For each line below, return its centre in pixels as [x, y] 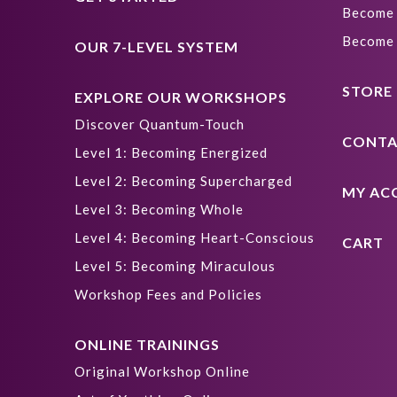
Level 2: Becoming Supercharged [183, 181]
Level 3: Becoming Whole [159, 209]
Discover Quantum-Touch [160, 124]
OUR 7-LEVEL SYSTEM [156, 47]
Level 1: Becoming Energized [171, 152]
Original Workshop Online [162, 371]
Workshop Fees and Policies [168, 294]
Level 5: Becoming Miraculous [175, 266]
